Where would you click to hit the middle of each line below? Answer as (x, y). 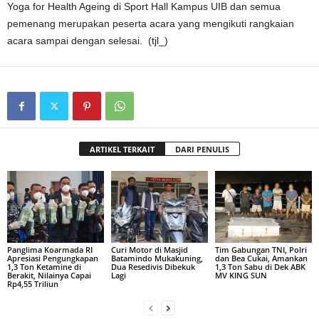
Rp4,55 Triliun (33, 284)
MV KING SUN (241, 276)
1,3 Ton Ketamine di (44, 267)
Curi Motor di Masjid (149, 250)
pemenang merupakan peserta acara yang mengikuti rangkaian (151, 23)
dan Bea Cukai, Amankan (261, 258)
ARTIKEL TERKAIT (122, 149)
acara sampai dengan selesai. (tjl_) (88, 40)
